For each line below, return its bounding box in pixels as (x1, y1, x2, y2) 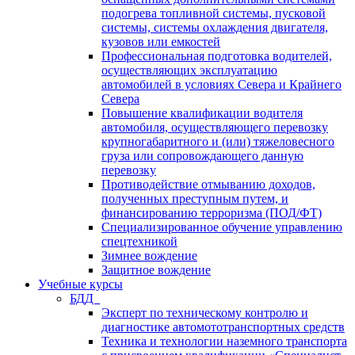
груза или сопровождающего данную (101, 149, 303, 162)
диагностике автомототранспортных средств (101, 320, 345, 334)
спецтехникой (101, 235, 177, 248)
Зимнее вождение (101, 249, 197, 262)
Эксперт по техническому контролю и (101, 306, 308, 319)
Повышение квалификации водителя (101, 106, 303, 120)
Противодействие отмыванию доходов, (101, 177, 315, 191)
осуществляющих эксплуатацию (101, 63, 277, 77)
